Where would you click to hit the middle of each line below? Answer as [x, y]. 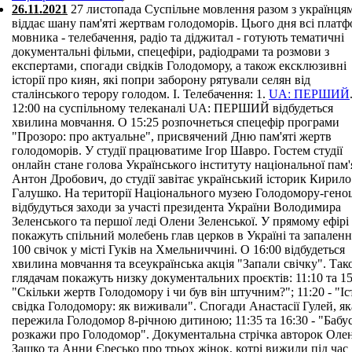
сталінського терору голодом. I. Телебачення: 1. [140, 94]
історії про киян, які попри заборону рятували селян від [161, 80]
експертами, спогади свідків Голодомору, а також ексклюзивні [179, 66]
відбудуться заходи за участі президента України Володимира [176, 207]
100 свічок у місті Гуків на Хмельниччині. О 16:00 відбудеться [178, 249]
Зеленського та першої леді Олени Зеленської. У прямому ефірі [180, 221]
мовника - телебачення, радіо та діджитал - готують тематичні [178, 37]
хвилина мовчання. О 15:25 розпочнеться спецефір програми [176, 122]
